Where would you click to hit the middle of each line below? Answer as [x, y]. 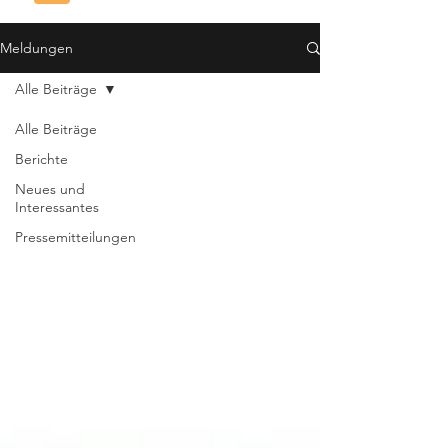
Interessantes [57, 207]
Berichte [41, 159]
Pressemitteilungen [75, 237]
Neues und [50, 189]
